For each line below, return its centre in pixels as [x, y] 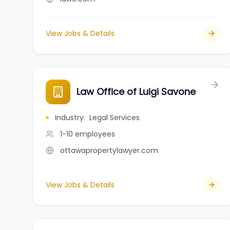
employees [95, 134]
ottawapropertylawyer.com [109, 150]
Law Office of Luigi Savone [136, 92]
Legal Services [114, 118]
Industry [69, 118]
